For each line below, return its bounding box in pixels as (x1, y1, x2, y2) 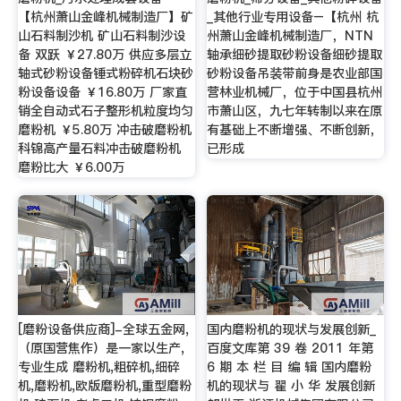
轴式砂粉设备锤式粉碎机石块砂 (17, 64, 193, 83)
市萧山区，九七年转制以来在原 (207, 102, 383, 121)
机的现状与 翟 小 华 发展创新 (207, 376, 376, 395)
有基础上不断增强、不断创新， (207, 121, 383, 140)
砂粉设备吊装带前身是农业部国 (207, 64, 383, 83)
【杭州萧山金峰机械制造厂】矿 (17, 8, 193, 27)
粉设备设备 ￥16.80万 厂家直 (17, 83, 187, 102)
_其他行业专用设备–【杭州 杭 (207, 8, 380, 27)
